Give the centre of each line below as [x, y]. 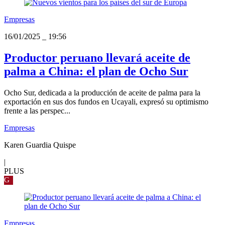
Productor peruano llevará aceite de [97, 58]
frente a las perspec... [37, 110]
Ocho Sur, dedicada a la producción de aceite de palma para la [102, 92]
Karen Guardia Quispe [40, 145]
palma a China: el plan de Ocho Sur [96, 71]
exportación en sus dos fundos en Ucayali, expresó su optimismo [106, 101]
